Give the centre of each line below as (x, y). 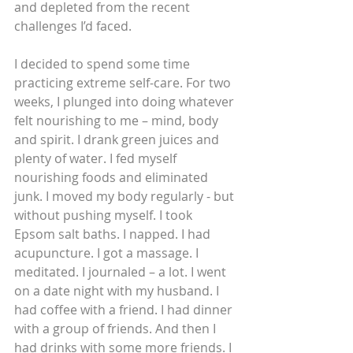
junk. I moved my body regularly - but (126, 197)
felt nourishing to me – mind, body (118, 121)
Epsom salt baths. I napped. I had (114, 234)
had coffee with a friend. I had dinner (125, 310)
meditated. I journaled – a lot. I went (122, 272)
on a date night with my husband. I (118, 291)
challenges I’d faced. (74, 26)
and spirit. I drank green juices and (118, 140)
